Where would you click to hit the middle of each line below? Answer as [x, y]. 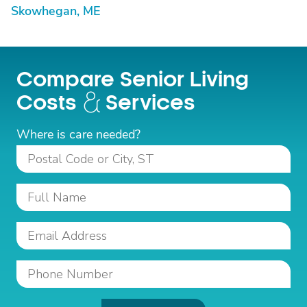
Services [150, 103]
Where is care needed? [78, 134]
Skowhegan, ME [56, 11]
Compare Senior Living [133, 80]
